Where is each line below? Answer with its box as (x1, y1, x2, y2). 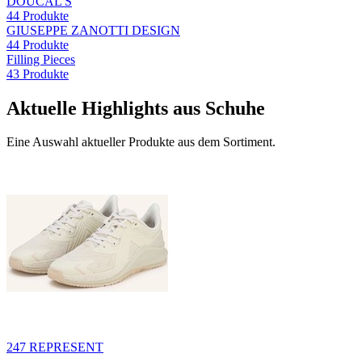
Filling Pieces (6, 52, 75, 66)
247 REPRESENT (6, 340, 103, 355)
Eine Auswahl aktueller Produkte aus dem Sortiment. (6, 135, 276, 149)
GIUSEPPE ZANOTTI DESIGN (6, 23, 180, 37)
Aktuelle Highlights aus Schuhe (6, 97, 265, 119)
